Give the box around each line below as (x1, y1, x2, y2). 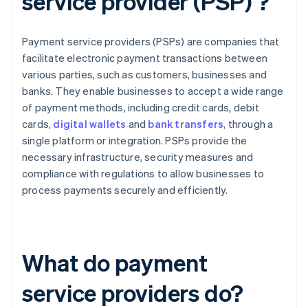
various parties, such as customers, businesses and (22, 67, 267, 82)
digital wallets (53, 117, 126, 131)
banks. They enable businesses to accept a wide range (22, 84, 284, 98)
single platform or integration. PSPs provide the (22, 133, 247, 148)
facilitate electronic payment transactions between (22, 51, 268, 65)
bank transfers (148, 117, 224, 131)
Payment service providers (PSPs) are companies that (22, 34, 280, 49)
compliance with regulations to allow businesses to (22, 166, 265, 181)
